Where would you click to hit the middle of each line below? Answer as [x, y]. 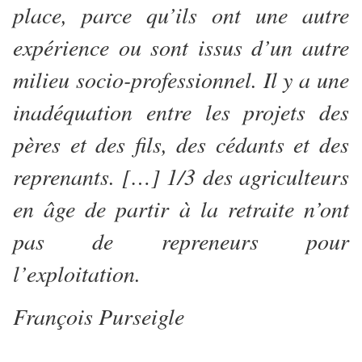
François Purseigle [99, 316]
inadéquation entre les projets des [181, 112]
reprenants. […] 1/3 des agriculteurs [181, 177]
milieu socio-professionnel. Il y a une [181, 80]
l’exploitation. [80, 274]
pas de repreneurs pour [181, 241]
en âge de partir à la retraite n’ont [181, 209]
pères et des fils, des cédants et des [181, 144]
